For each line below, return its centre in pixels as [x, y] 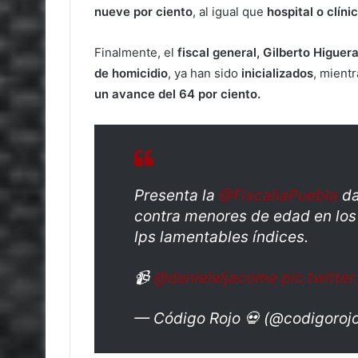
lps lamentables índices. [221, 237]
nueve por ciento [143, 12]
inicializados [277, 73]
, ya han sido [205, 73]
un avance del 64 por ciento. [177, 94]
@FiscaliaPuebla [278, 195]
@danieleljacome [215, 278]
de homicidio [131, 73]
